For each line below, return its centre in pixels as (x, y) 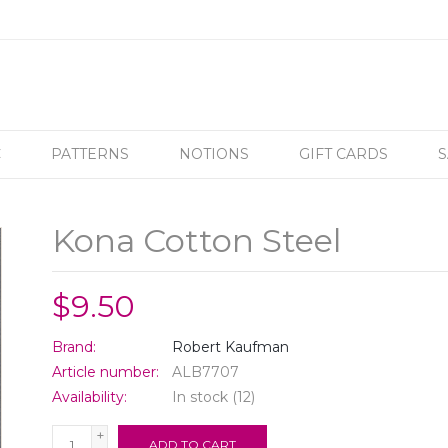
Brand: (74, 347)
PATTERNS (90, 154)
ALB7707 (206, 372)
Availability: (90, 397)
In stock (200, 397)
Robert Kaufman (231, 347)
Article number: (106, 372)
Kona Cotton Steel (197, 240)
